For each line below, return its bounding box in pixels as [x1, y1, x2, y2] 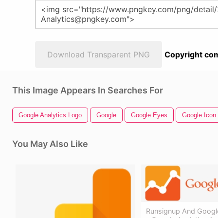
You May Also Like [12, 139, 88, 149]
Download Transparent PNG [47, 50, 150, 59]
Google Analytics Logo [18, 111, 82, 119]
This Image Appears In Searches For [12, 85, 163, 95]
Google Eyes [131, 111, 167, 119]
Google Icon [182, 111, 216, 119]
